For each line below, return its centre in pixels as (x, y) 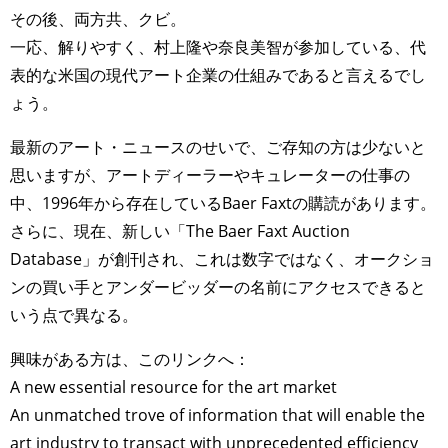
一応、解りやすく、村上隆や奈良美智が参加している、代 (218, 46)
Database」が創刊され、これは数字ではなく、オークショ (222, 258)
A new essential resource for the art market (173, 386)
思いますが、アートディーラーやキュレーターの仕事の (210, 174)
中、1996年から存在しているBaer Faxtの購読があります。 (223, 202)
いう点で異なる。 (74, 314)
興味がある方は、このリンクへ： (130, 358)
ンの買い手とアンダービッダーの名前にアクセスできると (218, 286)
